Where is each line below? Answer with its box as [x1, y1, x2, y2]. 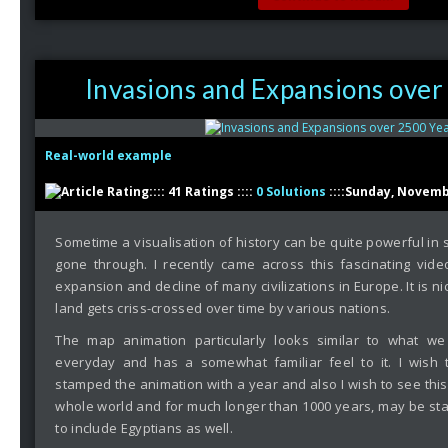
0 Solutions [256, 183, 327, 200]
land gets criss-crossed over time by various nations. [55, 299, 394, 317]
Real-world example [45, 147, 173, 164]
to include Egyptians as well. [55, 419, 237, 437]
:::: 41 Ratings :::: [149, 183, 257, 200]
